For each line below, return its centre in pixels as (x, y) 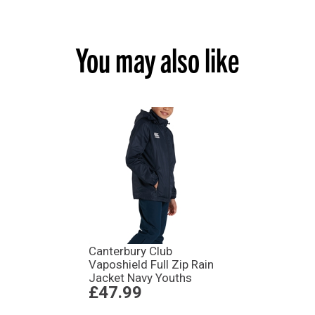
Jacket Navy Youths (141, 278)
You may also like (157, 58)
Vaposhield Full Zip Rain (152, 265)
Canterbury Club (131, 251)
